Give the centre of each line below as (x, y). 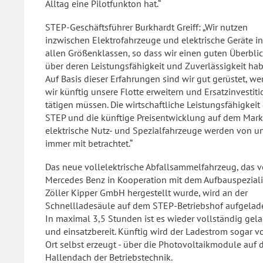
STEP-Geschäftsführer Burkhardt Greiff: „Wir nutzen (146, 27)
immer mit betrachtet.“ (89, 143)
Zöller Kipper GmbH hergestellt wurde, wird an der (146, 193)
